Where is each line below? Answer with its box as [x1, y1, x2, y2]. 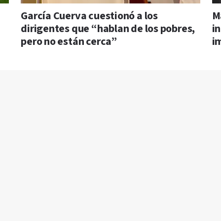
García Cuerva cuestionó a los [21, 9, 158, 24]
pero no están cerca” [21, 35, 117, 49]
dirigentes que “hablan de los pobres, [21, 22, 195, 37]
